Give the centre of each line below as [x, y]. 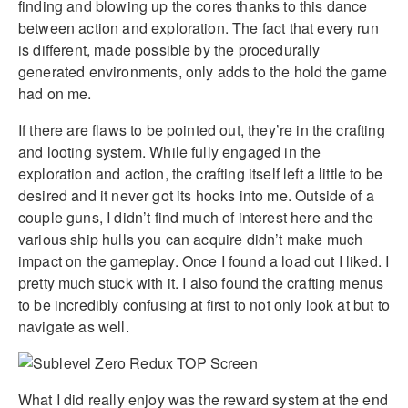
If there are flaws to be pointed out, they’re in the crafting [202, 129]
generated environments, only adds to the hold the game [203, 71]
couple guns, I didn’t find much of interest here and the [196, 217]
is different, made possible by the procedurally [169, 49]
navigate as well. [74, 326]
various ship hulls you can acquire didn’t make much [191, 239]
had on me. [55, 93]
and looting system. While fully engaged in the [170, 151]
